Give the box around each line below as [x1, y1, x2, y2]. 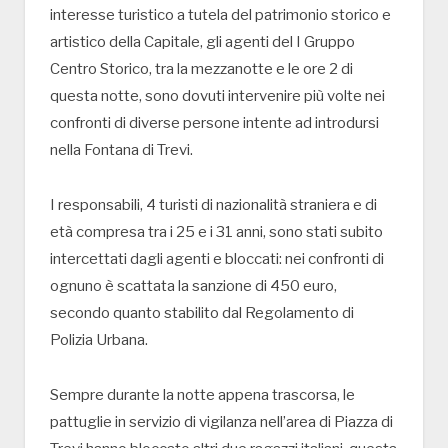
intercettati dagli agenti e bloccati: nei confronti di [50, 250, 384, 269]
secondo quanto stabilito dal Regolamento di [50, 304, 354, 323]
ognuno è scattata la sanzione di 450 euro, [50, 277, 337, 296]
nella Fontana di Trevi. [50, 141, 193, 160]
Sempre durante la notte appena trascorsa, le [50, 385, 355, 404]
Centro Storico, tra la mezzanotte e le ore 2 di [50, 60, 353, 79]
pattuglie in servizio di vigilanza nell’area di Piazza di [50, 412, 393, 431]
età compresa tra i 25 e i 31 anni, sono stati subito [50, 223, 383, 242]
